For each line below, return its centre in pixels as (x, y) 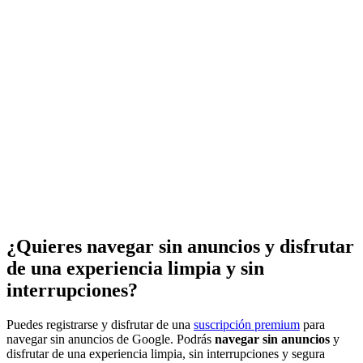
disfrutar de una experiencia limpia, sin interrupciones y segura (166, 354)
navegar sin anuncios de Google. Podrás (111, 340)
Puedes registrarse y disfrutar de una (100, 325)
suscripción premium (247, 325)
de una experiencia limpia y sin (135, 269)
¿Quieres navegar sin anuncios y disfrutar (180, 247)
